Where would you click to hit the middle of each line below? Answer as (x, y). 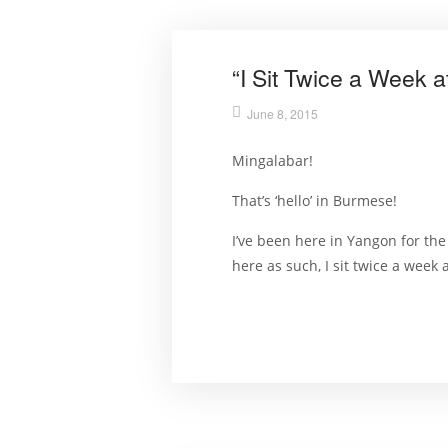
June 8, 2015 (282, 113)
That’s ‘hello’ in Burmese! (314, 200)
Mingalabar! (272, 160)
